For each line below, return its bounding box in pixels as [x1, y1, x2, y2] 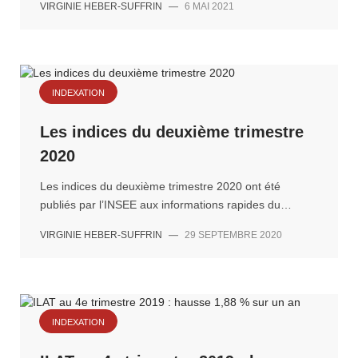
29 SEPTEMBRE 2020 [185, 229, 282, 241]
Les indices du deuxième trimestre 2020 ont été [40, 180, 280, 193]
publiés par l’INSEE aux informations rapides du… [40, 198, 292, 211]
